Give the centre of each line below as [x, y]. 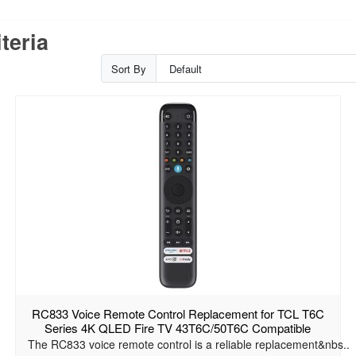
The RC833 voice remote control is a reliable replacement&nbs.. [188, 344]
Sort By [129, 68]
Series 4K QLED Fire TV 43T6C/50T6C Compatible [178, 328]
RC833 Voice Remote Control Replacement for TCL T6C [178, 314]
